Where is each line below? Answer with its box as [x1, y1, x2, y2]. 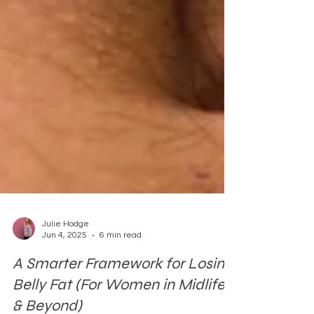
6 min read [100, 247, 142, 257]
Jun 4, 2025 [42, 247, 87, 257]
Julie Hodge [42, 236, 89, 246]
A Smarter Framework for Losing [13, 271, 233, 290]
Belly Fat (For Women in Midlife [13, 292, 225, 311]
